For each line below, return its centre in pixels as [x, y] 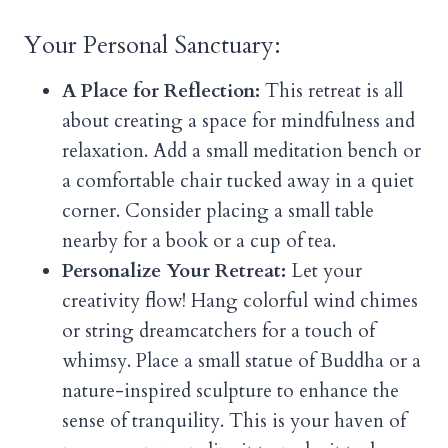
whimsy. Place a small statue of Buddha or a [241, 361]
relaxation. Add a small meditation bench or [241, 151]
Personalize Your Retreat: [174, 271]
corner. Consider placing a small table [218, 211]
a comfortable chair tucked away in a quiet [238, 181]
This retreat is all [331, 91]
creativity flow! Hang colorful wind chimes [240, 301]
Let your [324, 271]
